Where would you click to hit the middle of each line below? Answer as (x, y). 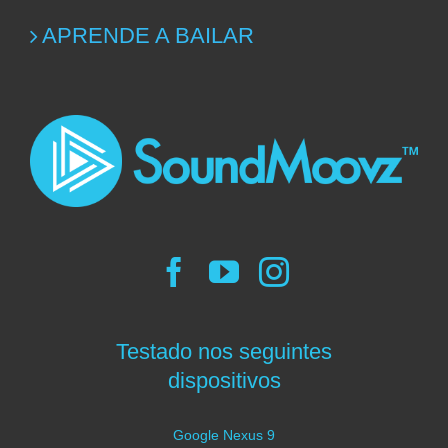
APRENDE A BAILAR (148, 35)
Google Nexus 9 (224, 435)
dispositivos (224, 381)
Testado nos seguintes (224, 352)
